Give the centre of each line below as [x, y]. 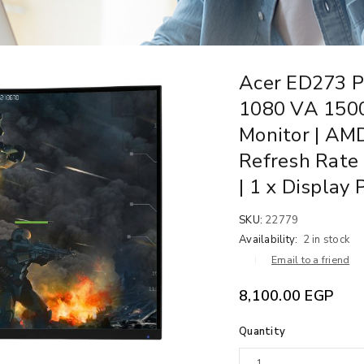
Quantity [262, 331]
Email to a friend [311, 260]
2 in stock [326, 240]
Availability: [269, 240]
